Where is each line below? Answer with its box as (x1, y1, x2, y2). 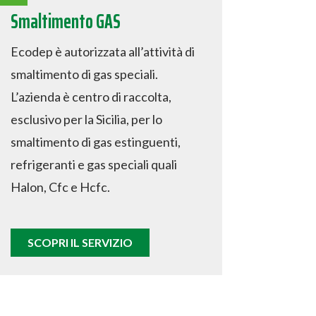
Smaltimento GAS (11, 5, 121, 37)
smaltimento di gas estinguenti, (11, 133, 181, 150)
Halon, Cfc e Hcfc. (11, 178, 111, 195)
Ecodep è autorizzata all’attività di (11, 43, 195, 59)
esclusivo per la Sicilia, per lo (11, 111, 163, 127)
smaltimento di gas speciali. (11, 66, 159, 82)
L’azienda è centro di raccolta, (11, 88, 172, 104)
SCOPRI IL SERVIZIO (28, 235, 133, 249)
